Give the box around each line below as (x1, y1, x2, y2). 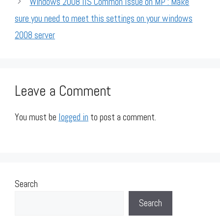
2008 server (15, 28, 55, 41)
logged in (58, 110, 88, 123)
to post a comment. (88, 110, 156, 123)
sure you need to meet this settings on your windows (15, 12, 192, 25)
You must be (15, 110, 58, 123)
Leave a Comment (15, 82, 111, 100)
